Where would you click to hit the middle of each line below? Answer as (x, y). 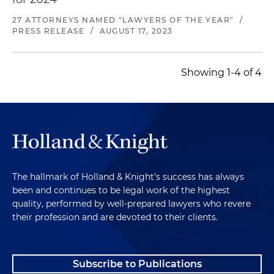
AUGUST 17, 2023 (136, 31)
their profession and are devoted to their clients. (115, 217)
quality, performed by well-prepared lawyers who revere (131, 203)
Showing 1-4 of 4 (221, 72)
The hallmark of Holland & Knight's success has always (128, 176)
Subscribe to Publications (137, 264)
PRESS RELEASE (49, 31)
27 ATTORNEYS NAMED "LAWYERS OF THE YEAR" (123, 20)
